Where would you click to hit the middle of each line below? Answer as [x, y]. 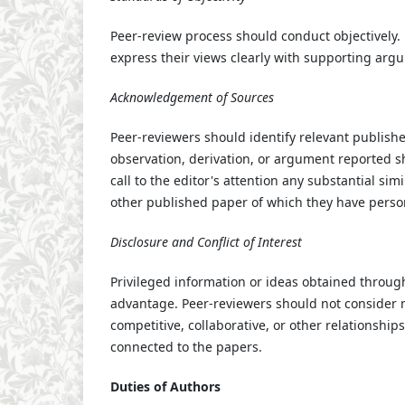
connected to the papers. [186, 346]
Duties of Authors [165, 386]
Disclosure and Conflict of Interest [206, 241]
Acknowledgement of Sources [192, 97]
